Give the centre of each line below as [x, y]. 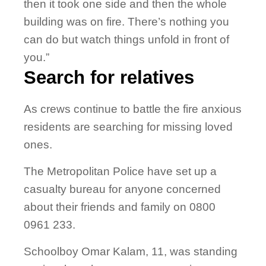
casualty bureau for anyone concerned [122, 189]
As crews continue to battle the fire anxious [133, 109]
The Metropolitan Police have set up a [120, 172]
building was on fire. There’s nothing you [126, 22]
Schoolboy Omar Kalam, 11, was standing [131, 252]
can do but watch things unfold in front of [126, 40]
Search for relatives [109, 78]
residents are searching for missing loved [128, 127]
